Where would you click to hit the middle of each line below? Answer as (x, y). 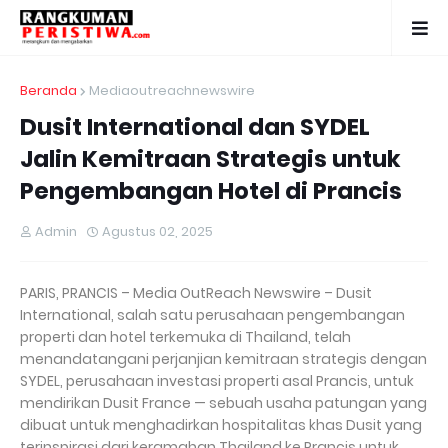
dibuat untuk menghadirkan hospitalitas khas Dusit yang (221, 425)
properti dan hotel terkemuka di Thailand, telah (185, 337)
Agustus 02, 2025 (157, 231)
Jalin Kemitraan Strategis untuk (210, 159)
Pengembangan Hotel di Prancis (211, 191)
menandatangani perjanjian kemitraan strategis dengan (223, 359)
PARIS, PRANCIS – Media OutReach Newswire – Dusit (196, 293)
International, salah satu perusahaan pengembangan (212, 315)
